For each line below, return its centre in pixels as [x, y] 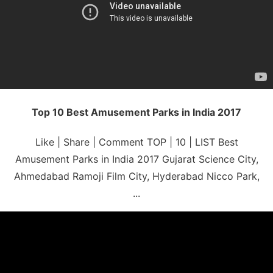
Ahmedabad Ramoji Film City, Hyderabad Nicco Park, [136, 176]
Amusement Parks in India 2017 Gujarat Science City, [136, 159]
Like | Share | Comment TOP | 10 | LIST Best [136, 142]
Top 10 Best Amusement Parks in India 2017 [136, 112]
